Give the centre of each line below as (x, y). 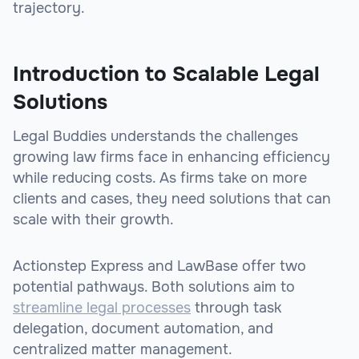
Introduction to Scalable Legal (166, 75)
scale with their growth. (93, 220)
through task (236, 308)
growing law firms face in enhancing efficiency (171, 157)
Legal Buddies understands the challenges (155, 137)
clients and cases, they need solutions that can (172, 199)
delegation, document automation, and (143, 329)
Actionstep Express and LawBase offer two (159, 266)
